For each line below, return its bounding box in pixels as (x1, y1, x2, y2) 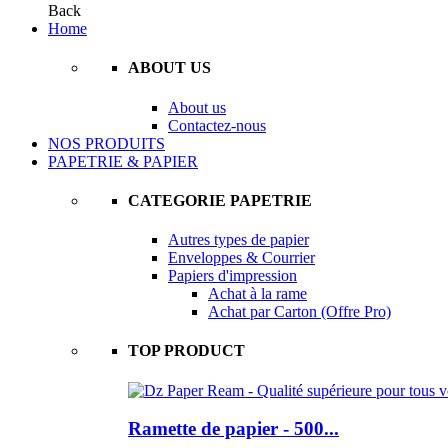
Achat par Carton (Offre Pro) (208, 303, 391, 321)
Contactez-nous (168, 116, 266, 134)
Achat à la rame (208, 285, 307, 303)
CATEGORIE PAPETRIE (128, 191, 312, 209)
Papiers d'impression (168, 267, 297, 285)
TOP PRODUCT (128, 342, 245, 360)
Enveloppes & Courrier (168, 249, 315, 267)
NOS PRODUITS (48, 134, 165, 152)
